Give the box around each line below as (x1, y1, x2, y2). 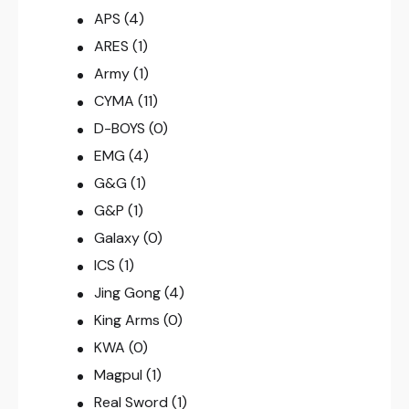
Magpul (93, 365, 142, 385)
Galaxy (93, 228, 140, 248)
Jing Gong (93, 283, 161, 303)
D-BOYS (93, 119, 145, 139)
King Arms (93, 310, 160, 330)
